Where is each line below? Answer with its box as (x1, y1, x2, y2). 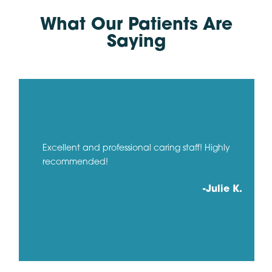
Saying (106, 33, 166, 51)
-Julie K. (202, 185, 242, 195)
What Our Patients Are (39, 16, 233, 34)
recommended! (42, 158, 108, 168)
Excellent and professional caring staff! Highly (42, 144, 230, 154)
